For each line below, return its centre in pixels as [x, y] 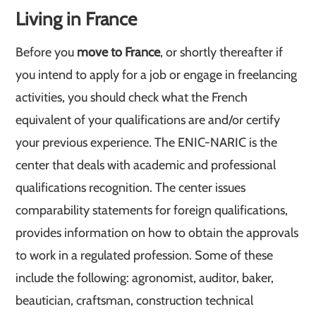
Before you [47, 52]
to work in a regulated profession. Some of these [145, 255]
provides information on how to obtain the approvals [157, 233]
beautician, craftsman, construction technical [135, 300]
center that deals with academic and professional [146, 165]
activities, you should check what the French [132, 97]
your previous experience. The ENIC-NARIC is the [147, 142]
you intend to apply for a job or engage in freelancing [157, 75]
